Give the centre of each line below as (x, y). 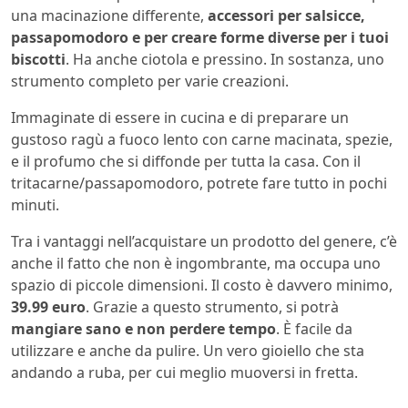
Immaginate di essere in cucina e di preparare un (180, 118)
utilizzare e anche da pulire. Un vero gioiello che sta (188, 351)
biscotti (38, 60)
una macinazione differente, (109, 16)
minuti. (35, 205)
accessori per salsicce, (286, 16)
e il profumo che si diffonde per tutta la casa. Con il (186, 162)
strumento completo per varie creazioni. (150, 82)
